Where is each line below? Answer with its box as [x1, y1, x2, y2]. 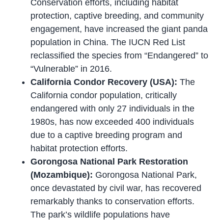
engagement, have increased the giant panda [30, 24, 208, 34]
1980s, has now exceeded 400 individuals [30, 116, 194, 127]
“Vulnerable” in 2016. [30, 63, 112, 74]
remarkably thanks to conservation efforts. [30, 196, 195, 206]
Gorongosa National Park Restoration [30, 156, 189, 166]
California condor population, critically [30, 90, 177, 100]
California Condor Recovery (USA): [30, 77, 178, 87]
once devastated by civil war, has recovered [30, 183, 202, 193]
